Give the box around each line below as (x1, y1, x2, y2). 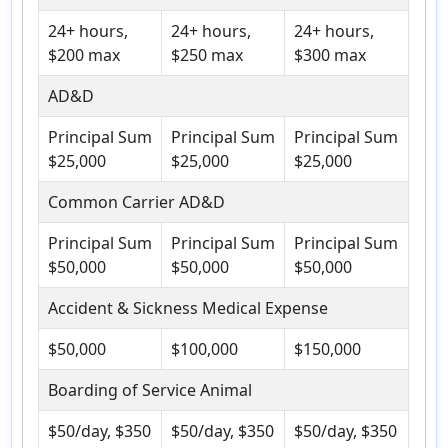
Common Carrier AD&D (48, 191, 225, 214)
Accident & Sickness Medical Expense (48, 297, 328, 320)
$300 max (294, 44, 366, 67)
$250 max (171, 44, 243, 67)
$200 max (48, 44, 120, 67)
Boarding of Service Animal (48, 379, 252, 402)
